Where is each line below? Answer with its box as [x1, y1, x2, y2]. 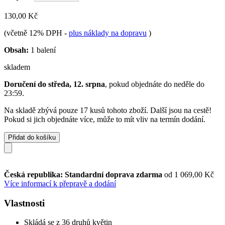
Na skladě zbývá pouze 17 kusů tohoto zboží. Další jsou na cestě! [4, 105, 211, 115]
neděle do [174, 79, 204, 88]
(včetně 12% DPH [4, 28, 64, 37]
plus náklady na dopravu [69, 28, 147, 37]
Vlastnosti [4, 197, 45, 208]
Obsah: [4, 45, 29, 54]
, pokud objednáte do [105, 79, 174, 88]
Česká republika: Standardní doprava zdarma [4, 170, 164, 179]
